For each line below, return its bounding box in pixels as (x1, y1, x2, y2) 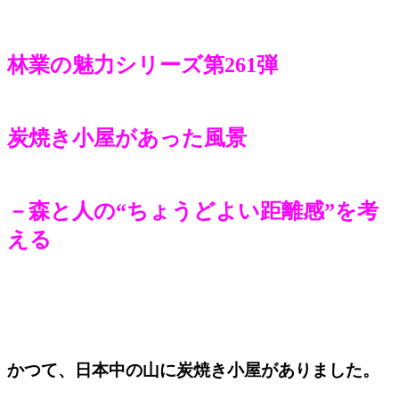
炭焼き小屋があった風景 (7, 126, 247, 151)
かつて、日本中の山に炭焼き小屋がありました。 (7, 361, 379, 380)
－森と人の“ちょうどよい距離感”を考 (7, 199, 379, 224)
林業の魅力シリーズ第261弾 (7, 53, 278, 77)
